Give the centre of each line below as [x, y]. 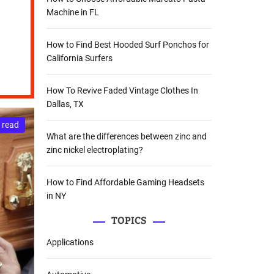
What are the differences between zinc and [127, 136]
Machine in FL [73, 12]
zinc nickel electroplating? [95, 150]
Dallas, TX [65, 104]
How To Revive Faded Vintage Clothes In [122, 90]
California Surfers [80, 58]
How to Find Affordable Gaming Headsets [125, 182]
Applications [70, 242]
